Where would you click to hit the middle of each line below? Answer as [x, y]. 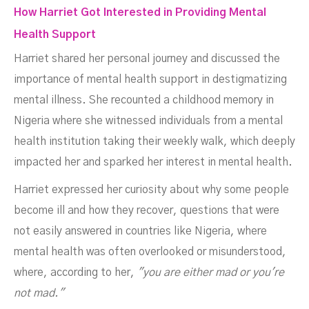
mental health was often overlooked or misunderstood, [150, 252]
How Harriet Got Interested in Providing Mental [140, 12]
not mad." [39, 293]
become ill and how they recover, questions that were [147, 210]
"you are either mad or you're [211, 272]
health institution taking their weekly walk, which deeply [154, 141]
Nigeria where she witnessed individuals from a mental [148, 121]
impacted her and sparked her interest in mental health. [153, 162]
